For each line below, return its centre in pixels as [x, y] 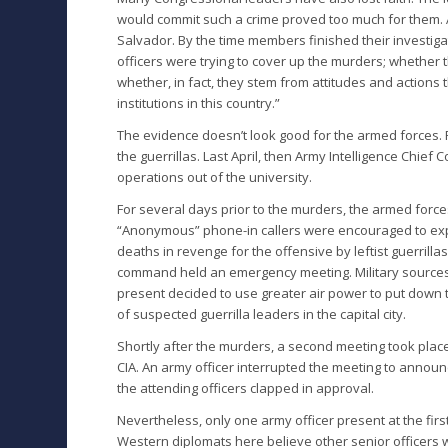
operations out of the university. [215, 177]
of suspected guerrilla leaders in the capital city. [262, 314]
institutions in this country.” [199, 102]
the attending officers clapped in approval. [246, 388]
